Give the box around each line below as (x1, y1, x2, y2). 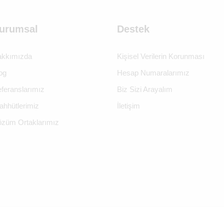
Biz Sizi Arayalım (117, 85, 172, 94)
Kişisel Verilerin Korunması (117, 52, 204, 61)
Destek (117, 23, 149, 35)
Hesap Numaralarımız (117, 69, 189, 77)
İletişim (117, 102, 140, 110)
